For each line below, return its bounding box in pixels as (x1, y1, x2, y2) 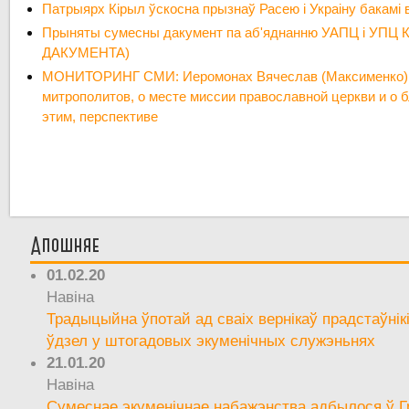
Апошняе (29, 231, 100, 260)
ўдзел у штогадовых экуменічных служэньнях (47, 330, 376, 350)
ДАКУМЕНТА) (42, 45, 131, 61)
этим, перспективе (42, 109, 159, 125)
